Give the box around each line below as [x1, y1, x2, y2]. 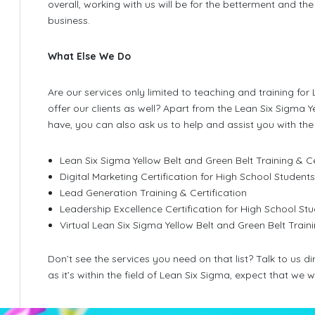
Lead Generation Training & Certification [60, 186, 247, 200]
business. [47, 14, 90, 27]
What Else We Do [47, 50, 131, 63]
